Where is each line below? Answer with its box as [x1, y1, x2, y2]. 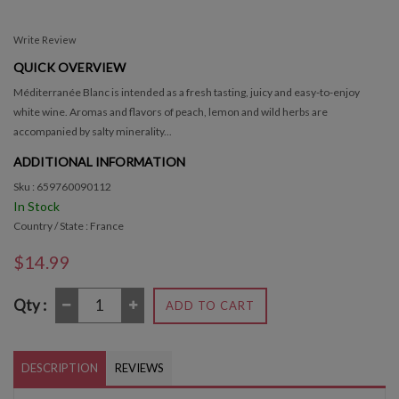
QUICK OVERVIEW [13, 59, 126, 75]
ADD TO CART [166, 297, 255, 313]
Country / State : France [13, 218, 124, 232]
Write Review [13, 33, 76, 45]
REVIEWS [115, 360, 164, 375]
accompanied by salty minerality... [13, 124, 172, 138]
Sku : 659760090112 [13, 179, 111, 193]
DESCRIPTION [21, 360, 98, 375]
